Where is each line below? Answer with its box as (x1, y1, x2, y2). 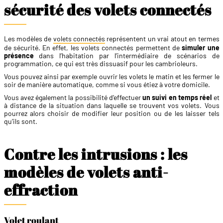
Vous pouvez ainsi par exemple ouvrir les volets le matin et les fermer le (3, 72, 220, 81)
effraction (3, 179, 78, 200)
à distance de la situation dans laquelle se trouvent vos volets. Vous (3, 101, 220, 110)
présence (3, 51, 34, 60)
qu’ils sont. (3, 116, 37, 125)
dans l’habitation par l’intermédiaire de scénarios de (33, 51, 220, 60)
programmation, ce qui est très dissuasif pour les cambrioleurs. (3, 59, 198, 68)
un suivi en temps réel (142, 93, 212, 102)
